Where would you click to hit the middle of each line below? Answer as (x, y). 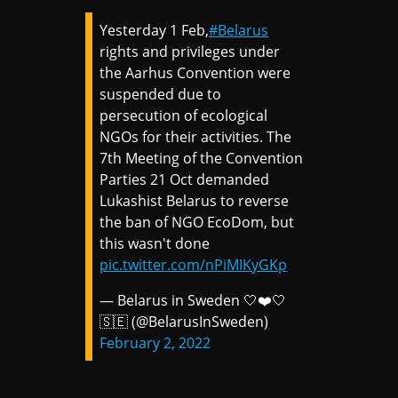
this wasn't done (155, 244)
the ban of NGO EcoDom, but (197, 223)
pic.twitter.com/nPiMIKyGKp (194, 265)
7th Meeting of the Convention (202, 159)
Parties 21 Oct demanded (185, 180)
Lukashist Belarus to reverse (195, 201)
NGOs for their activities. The (196, 137)
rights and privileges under (190, 52)
